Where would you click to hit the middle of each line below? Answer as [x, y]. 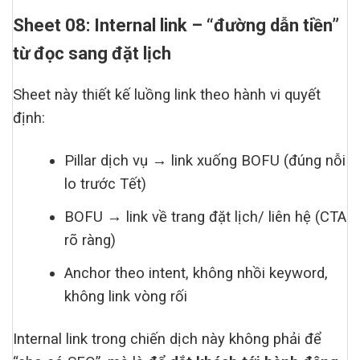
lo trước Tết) [106, 184]
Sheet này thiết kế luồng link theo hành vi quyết [167, 94]
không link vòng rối [126, 296]
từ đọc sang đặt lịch [92, 53]
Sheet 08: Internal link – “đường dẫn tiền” [176, 25]
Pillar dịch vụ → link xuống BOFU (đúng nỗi [205, 160]
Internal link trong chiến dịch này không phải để [167, 340]
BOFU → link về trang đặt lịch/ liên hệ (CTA [206, 217]
